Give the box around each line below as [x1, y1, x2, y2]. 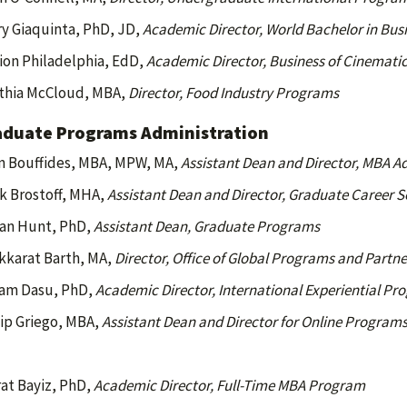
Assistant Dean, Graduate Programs [93, 216, 320, 236]
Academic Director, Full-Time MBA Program [93, 375, 365, 395]
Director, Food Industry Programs [127, 83, 339, 103]
